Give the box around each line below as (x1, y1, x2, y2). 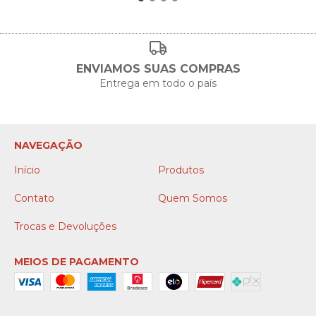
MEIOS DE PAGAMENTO (14, 255, 139, 268)
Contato (14, 192, 54, 205)
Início (14, 164, 40, 176)
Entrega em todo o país (99, 77, 217, 90)
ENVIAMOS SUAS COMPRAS (75, 62, 241, 75)
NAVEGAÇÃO (14, 139, 83, 152)
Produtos (158, 164, 204, 176)
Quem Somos (158, 192, 227, 205)
